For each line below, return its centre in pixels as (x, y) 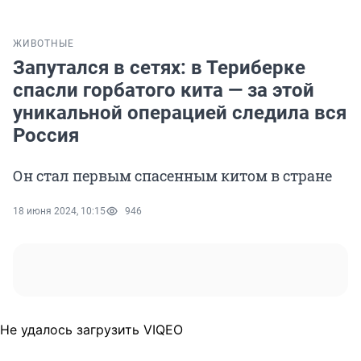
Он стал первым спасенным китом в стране (172, 176)
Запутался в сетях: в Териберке (159, 68)
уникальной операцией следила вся (180, 113)
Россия (46, 136)
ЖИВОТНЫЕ (44, 44)
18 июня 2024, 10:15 (59, 212)
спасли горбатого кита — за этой (164, 91)
